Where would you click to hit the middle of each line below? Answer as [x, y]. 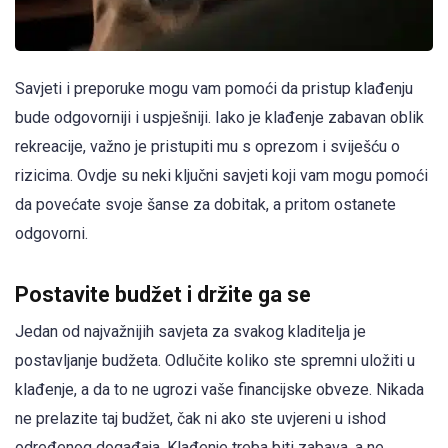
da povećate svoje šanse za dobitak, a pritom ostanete [205, 205]
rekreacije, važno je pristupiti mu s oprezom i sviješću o [207, 147]
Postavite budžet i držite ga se [163, 294]
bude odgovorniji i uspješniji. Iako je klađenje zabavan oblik [219, 118]
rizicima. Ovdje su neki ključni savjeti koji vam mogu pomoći [221, 176]
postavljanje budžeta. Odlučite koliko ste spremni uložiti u [215, 360]
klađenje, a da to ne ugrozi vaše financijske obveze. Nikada [219, 389]
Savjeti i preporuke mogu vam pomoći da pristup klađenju [214, 89]
